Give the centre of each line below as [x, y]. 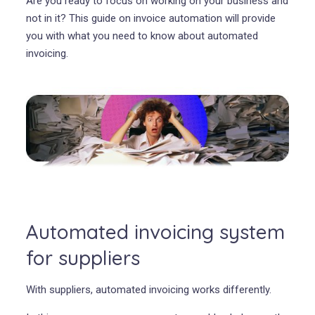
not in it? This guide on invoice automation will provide [150, 18]
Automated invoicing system [155, 231]
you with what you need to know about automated [142, 36]
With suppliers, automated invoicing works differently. [148, 289]
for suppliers [83, 257]
